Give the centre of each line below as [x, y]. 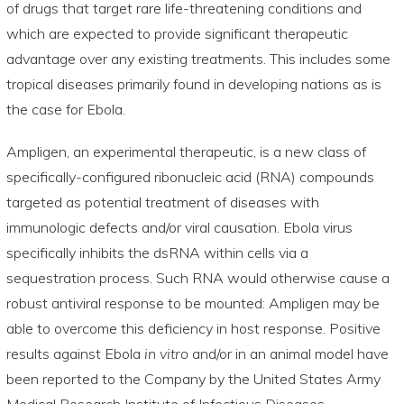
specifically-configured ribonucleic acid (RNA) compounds [190, 176]
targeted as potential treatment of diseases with [162, 202]
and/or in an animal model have [288, 353]
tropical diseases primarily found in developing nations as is [193, 83]
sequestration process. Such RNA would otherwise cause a [197, 277]
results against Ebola [75, 353]
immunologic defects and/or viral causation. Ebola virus [179, 227]
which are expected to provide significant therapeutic [177, 33]
